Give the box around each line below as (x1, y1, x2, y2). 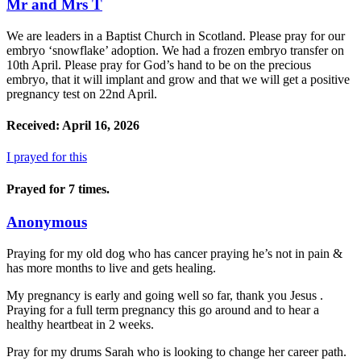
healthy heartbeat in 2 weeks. (6, 317, 154, 331)
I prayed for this (6, 150, 87, 164)
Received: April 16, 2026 (6, 118, 139, 133)
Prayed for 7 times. (6, 181, 110, 196)
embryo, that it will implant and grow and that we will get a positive (6, 72, 350, 86)
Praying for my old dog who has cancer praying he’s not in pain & (6, 246, 342, 260)
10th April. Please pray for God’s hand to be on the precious (6, 57, 311, 72)
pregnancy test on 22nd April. (6, 86, 157, 101)
